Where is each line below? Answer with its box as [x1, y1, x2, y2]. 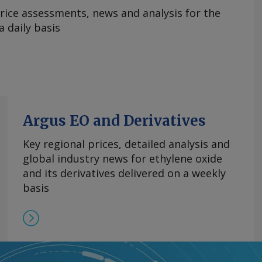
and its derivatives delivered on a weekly [23, 166, 226, 181]
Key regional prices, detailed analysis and [23, 137, 230, 151]
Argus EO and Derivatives [23, 112, 206, 130]
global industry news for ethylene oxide [23, 151, 222, 166]
